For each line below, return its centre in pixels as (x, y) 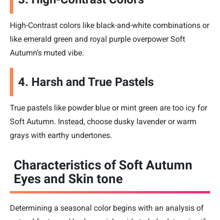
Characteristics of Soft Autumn (103, 165)
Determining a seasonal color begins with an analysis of (107, 208)
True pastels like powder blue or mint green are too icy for (109, 108)
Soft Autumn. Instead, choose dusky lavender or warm (103, 122)
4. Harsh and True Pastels (86, 82)
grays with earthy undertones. (61, 136)
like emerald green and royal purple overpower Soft (97, 39)
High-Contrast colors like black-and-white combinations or (110, 26)
